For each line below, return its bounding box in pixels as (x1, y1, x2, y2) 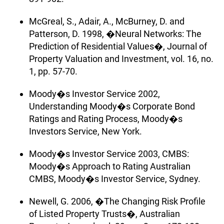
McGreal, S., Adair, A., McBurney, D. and (29, 15, 184, 26)
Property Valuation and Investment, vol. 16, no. (29, 53, 213, 64)
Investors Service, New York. (29, 125, 142, 136)
